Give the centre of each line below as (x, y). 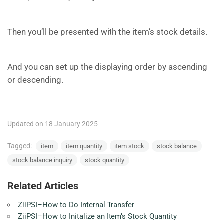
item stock (129, 146)
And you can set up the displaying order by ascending (107, 67)
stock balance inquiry (42, 160)
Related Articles (43, 186)
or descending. (35, 80)
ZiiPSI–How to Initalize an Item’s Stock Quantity (97, 216)
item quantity (84, 146)
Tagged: (20, 146)
